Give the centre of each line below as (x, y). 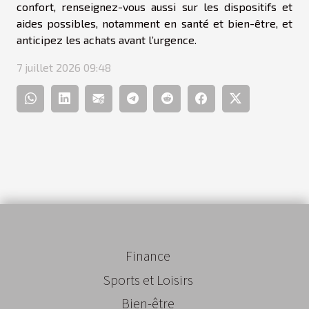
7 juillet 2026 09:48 (64, 68)
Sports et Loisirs (148, 279)
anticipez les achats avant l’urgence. (107, 40)
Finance (148, 255)
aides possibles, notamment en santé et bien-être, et (154, 23)
